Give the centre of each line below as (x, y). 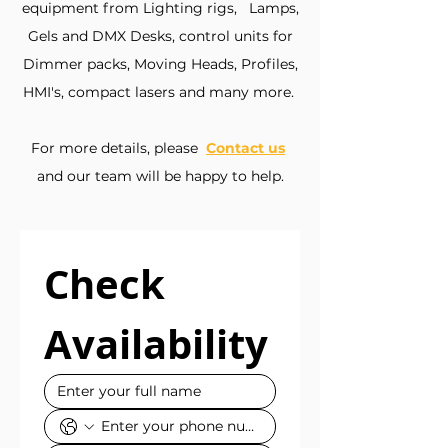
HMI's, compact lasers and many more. (160, 92)
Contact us (245, 148)
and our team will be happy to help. (160, 176)
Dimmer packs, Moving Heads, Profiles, (160, 64)
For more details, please (118, 148)
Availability (156, 344)
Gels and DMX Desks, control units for (160, 36)
